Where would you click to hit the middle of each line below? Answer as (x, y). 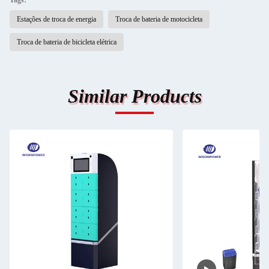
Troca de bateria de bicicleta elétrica (67, 42)
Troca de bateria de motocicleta (159, 19)
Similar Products (134, 96)
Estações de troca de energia (56, 19)
